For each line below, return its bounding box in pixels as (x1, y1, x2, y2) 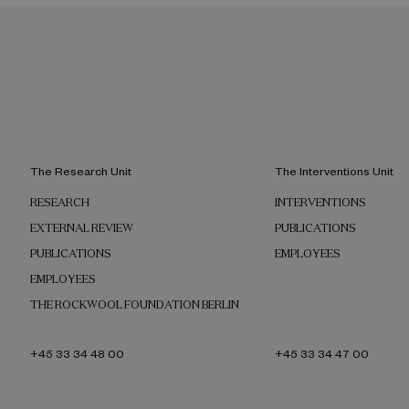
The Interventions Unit (274, 163, 393, 179)
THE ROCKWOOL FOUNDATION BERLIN (30, 298, 240, 312)
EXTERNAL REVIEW (30, 221, 134, 236)
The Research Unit (30, 163, 132, 179)
